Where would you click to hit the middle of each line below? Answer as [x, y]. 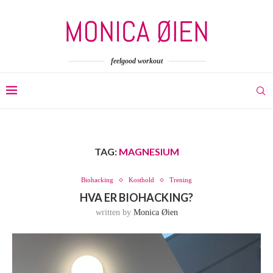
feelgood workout [136, 61]
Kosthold [141, 180]
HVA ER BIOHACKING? [136, 197]
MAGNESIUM [149, 151]
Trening [181, 180]
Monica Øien [155, 212]
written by [114, 212]
